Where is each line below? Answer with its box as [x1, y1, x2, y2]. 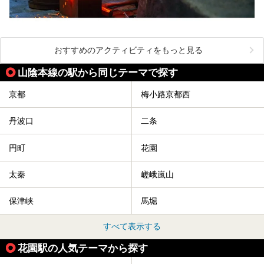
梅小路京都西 [141, 90, 190, 100]
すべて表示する [103, 222, 161, 232]
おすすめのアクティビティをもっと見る [54, 45, 203, 55]
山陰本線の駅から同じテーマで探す [18, 66, 178, 78]
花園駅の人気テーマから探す [18, 242, 148, 255]
